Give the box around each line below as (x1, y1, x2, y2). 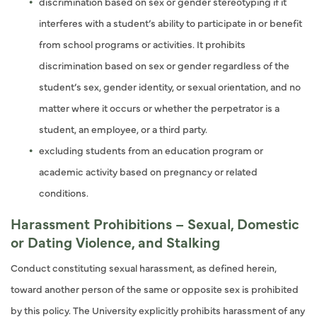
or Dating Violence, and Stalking (11, 232, 220, 251)
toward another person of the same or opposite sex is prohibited (11, 282, 299, 296)
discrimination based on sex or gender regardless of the (39, 58, 289, 72)
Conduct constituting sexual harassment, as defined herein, (11, 260, 277, 275)
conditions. (39, 185, 88, 200)
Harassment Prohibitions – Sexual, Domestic (11, 214, 299, 233)
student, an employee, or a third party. (39, 122, 207, 136)
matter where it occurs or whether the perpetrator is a (39, 100, 279, 115)
